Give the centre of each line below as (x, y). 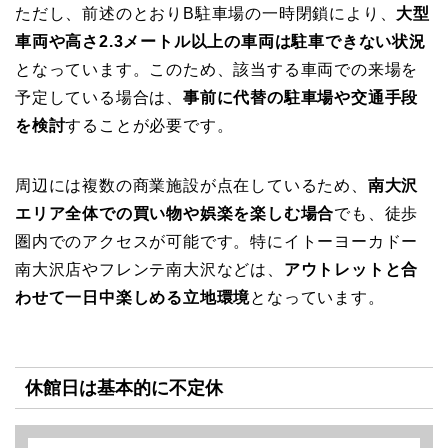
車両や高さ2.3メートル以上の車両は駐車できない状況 (220, 42)
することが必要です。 (149, 126)
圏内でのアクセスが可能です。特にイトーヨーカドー (217, 242)
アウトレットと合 (351, 270)
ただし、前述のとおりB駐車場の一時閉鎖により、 (206, 14)
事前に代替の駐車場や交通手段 (301, 98)
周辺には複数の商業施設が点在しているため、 (191, 186)
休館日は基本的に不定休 (124, 387)
